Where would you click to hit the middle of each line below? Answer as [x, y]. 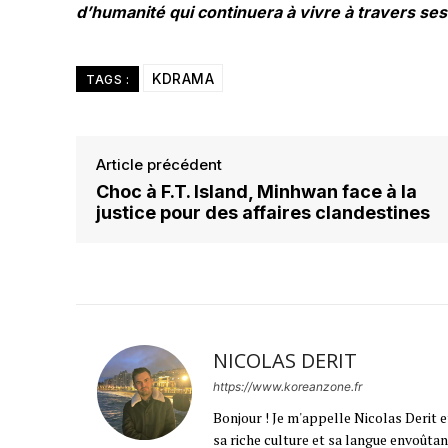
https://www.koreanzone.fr [287, 386]
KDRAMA [183, 78]
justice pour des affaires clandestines [263, 212]
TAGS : [107, 79]
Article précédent [159, 164]
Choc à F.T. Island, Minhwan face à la [256, 191]
